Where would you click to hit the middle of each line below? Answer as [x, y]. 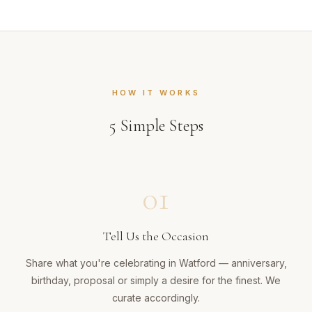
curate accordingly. [156, 298]
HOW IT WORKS [156, 93]
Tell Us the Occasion [156, 236]
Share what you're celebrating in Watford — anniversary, [156, 263]
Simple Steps [159, 126]
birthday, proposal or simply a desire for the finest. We [156, 281]
